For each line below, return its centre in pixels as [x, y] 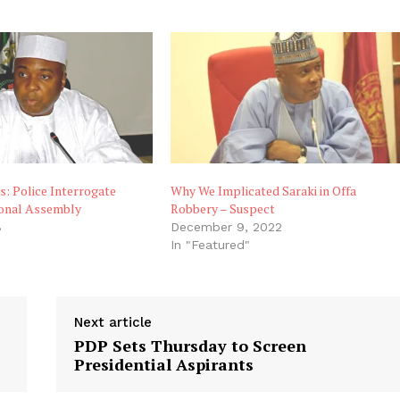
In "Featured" [211, 244]
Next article [113, 322]
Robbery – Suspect [223, 208]
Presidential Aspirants [164, 364]
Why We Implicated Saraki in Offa [264, 190]
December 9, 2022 [227, 226]
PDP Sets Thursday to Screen [191, 345]
